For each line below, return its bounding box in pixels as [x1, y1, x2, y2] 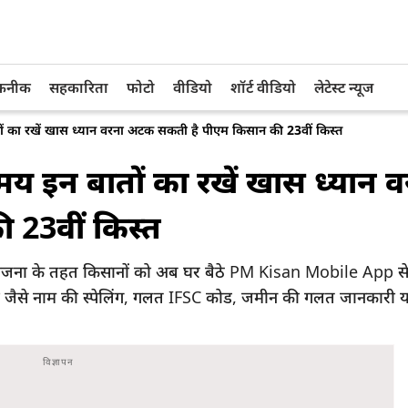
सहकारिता [49, 77, 108, 97]
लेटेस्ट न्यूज [314, 77, 373, 97]
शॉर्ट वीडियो [230, 77, 296, 97]
